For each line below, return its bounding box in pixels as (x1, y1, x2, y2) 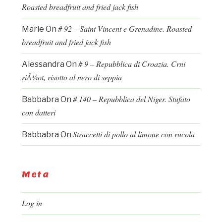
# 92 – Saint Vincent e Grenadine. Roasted (58, 23, 192, 34)
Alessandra (22, 59, 64, 69)
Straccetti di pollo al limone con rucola (73, 129, 195, 140)
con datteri (22, 107, 55, 118)
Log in (22, 198, 42, 209)
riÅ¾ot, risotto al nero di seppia (22, 72, 122, 83)
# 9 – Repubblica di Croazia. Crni (78, 58, 185, 69)
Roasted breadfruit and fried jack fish (22, 1, 138, 12)
